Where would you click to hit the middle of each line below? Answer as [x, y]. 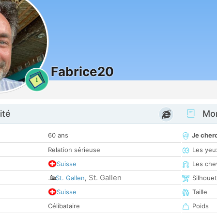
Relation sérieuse [74, 150]
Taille [200, 192]
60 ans [58, 135]
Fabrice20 [82, 71]
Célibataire [64, 206]
